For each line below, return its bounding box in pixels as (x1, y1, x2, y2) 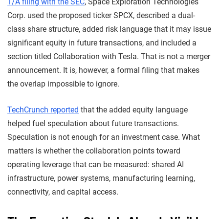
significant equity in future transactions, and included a (7, 38, 197, 47)
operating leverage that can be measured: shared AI (7, 159, 184, 169)
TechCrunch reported (7, 105, 79, 114)
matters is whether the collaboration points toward (7, 146, 180, 155)
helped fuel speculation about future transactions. (7, 118, 179, 128)
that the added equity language (79, 105, 188, 114)
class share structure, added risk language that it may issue (7, 24, 211, 34)
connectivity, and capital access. (7, 187, 118, 197)
